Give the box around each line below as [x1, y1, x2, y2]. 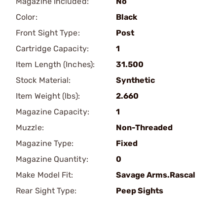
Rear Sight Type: [16, 186, 77, 195]
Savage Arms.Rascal [116, 170, 195, 180]
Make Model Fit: [16, 170, 74, 180]
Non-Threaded [116, 123, 173, 132]
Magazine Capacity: [16, 107, 89, 116]
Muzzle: [16, 123, 44, 132]
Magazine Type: [16, 139, 74, 148]
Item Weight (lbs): [16, 91, 80, 101]
